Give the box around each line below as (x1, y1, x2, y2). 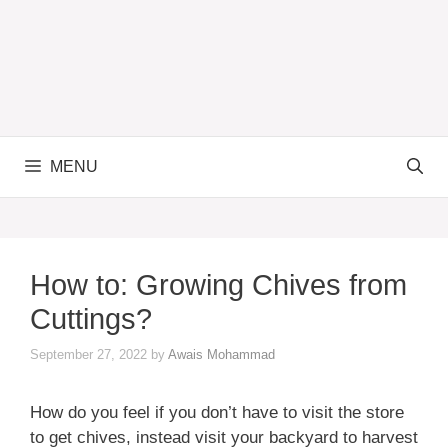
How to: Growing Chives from (30, 269, 407, 301)
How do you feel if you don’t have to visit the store (30, 402, 404, 422)
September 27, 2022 (30, 346, 147, 362)
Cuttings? (30, 303, 152, 335)
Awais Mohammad (168, 346, 275, 362)
